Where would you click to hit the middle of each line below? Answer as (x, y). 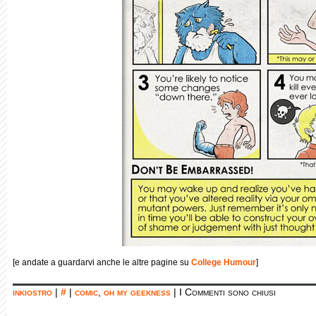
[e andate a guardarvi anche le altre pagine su (102, 262)
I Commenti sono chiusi (227, 292)
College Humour (224, 262)
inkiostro (32, 292)
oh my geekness (137, 292)
